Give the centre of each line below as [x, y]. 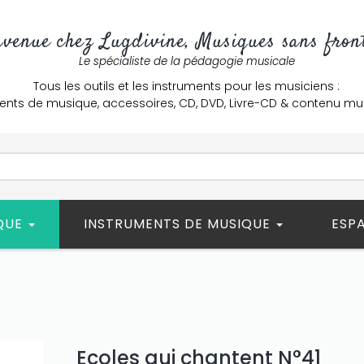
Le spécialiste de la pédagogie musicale [186, 61]
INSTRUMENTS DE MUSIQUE [179, 224]
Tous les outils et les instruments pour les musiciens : [186, 86]
